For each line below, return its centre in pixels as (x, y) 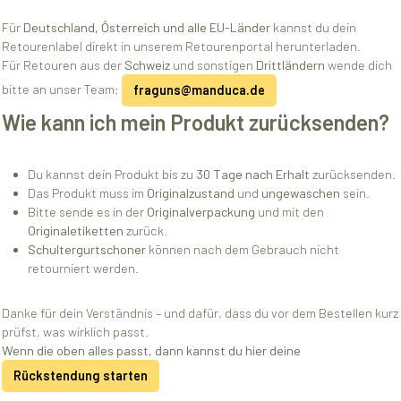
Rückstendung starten (81, 375)
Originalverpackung (200, 212)
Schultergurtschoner (86, 250)
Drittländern (290, 65)
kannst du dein (313, 28)
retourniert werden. (83, 269)
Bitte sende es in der (87, 212)
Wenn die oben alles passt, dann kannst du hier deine (151, 350)
